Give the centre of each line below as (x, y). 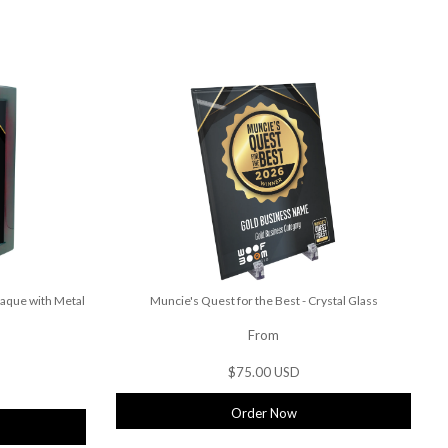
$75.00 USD (263, 372)
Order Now (263, 412)
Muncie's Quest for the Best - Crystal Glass (263, 301)
